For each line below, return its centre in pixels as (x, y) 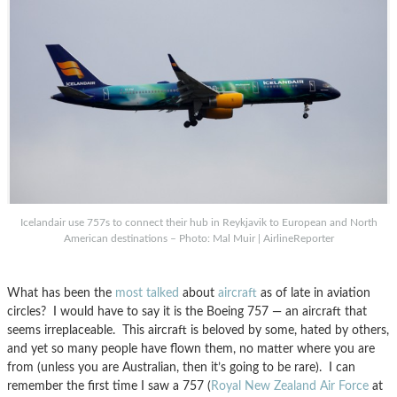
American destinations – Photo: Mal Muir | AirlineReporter (198, 239)
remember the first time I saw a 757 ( (109, 386)
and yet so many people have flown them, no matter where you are (191, 349)
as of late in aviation (314, 293)
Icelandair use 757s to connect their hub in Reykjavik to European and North (198, 223)
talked (163, 293)
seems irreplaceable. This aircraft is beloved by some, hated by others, (198, 331)
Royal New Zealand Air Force (290, 386)
